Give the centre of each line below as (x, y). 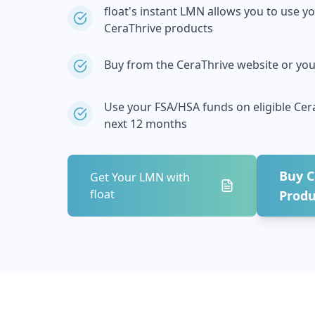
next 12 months (146, 124)
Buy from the (140, 65)
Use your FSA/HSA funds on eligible (199, 107)
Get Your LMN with (140, 177)
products (187, 28)
